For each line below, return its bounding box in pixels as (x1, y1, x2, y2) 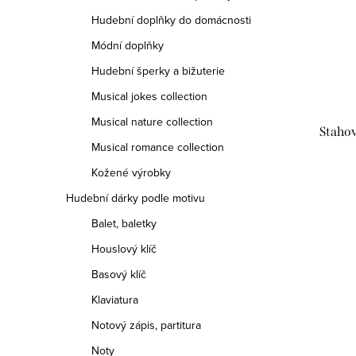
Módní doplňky (91, 37, 164, 53)
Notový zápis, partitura (91, 317, 201, 333)
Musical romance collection (91, 139, 224, 155)
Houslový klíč (91, 241, 157, 257)
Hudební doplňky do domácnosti (91, 12, 251, 28)
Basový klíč (91, 266, 146, 282)
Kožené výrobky (91, 164, 171, 180)
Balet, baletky (91, 215, 157, 231)
